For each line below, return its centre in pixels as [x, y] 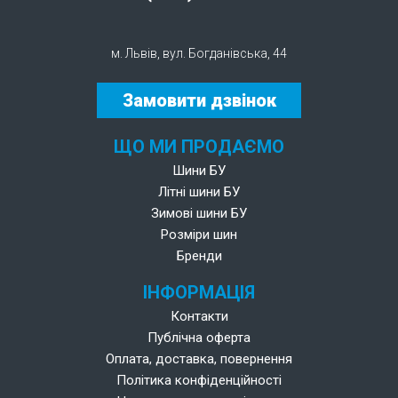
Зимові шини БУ [199, 213]
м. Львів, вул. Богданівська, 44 [199, 53]
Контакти [199, 316]
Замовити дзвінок [199, 100]
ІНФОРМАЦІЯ [199, 292]
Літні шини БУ [199, 192]
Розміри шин [199, 235]
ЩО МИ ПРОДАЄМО [199, 147]
